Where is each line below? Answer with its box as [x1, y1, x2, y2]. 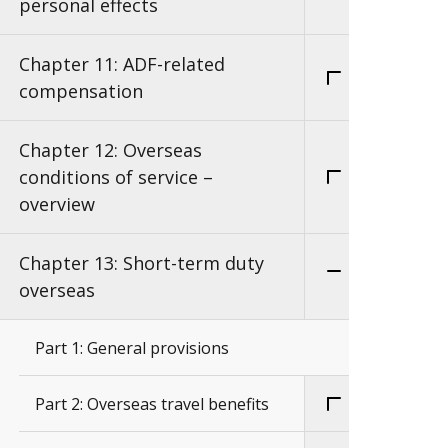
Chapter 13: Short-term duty [19, 250, 264, 275]
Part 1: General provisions [35, 336, 229, 359]
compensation [19, 78, 143, 103]
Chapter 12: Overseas [19, 137, 202, 162]
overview [19, 191, 95, 216]
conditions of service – [19, 164, 213, 189]
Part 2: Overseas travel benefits [35, 392, 269, 415]
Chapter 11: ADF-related [19, 51, 225, 76]
